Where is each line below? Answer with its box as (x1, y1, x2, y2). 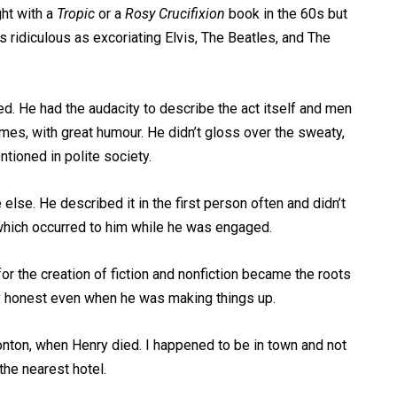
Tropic (57, 5, 95, 22)
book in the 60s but (225, 5, 347, 22)
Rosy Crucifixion (125, 5, 225, 22)
